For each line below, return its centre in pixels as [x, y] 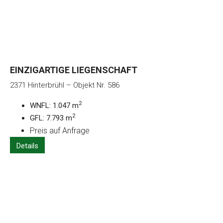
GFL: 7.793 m [51, 118]
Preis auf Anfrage [60, 130]
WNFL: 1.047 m [54, 105]
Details [27, 146]
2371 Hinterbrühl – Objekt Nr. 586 [65, 85]
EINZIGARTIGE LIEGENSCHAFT [74, 70]
